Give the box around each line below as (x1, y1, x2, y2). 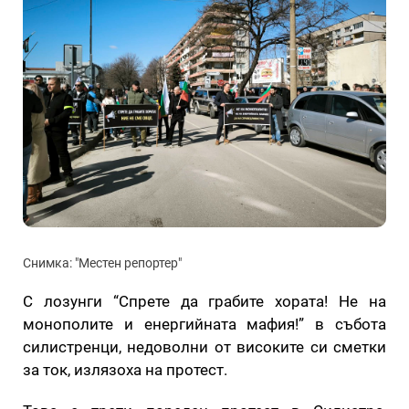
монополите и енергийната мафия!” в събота (23, 314, 386, 333)
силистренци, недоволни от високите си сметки (23, 337, 386, 356)
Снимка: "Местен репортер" (23, 255, 182, 270)
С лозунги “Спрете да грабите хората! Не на (23, 291, 386, 310)
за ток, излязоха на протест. (23, 360, 227, 379)
